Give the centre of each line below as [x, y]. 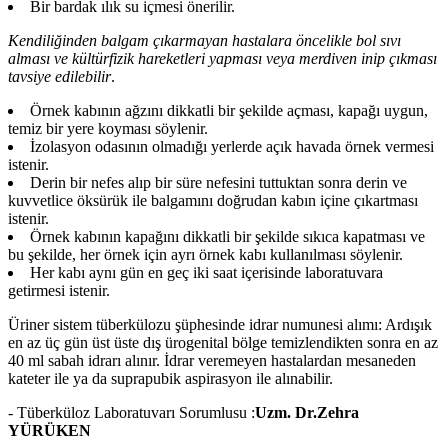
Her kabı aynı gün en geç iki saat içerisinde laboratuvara [206, 273]
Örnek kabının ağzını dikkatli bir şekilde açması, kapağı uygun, [229, 111]
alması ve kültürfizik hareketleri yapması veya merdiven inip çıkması [222, 59]
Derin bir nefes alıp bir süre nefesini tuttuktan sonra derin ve [218, 183]
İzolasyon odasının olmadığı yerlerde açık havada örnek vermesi [232, 147]
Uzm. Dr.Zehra [307, 413]
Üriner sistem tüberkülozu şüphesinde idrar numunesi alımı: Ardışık [220, 325]
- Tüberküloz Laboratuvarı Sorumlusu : [131, 413]
